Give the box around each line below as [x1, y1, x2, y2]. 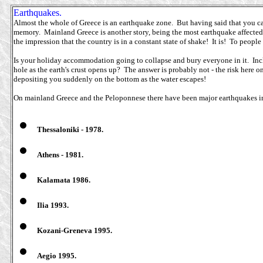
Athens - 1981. [37, 150, 83, 159]
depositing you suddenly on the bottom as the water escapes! [14, 75, 206, 83]
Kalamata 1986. [37, 176, 90, 184]
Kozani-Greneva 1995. [37, 226, 112, 235]
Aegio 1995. [37, 251, 76, 260]
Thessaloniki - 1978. [37, 125, 103, 134]
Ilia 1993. [37, 201, 69, 210]
